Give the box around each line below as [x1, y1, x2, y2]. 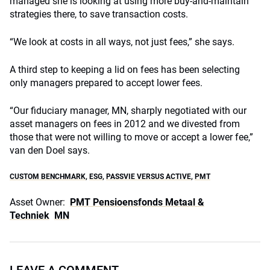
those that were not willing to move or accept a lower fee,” [10, 131, 253, 143]
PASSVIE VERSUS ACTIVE [106, 172, 191, 181]
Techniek [10, 210, 49, 221]
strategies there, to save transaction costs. [10, 8, 188, 20]
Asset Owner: [10, 196, 65, 208]
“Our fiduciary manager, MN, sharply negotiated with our [10, 105, 246, 116]
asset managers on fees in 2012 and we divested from [10, 118, 240, 130]
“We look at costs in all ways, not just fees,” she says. [10, 36, 234, 48]
